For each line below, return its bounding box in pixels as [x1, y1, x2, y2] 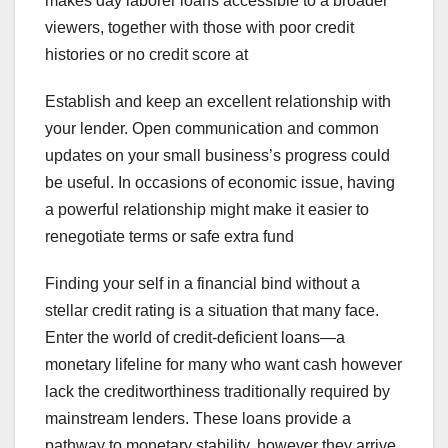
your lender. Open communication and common [45, 120, 379, 138]
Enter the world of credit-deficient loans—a [45, 329, 345, 347]
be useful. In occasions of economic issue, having [45, 174, 395, 192]
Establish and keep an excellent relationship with [45, 93, 391, 111]
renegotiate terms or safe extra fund [45, 228, 294, 246]
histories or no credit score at [45, 46, 248, 64]
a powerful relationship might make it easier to [45, 201, 369, 219]
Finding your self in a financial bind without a [45, 275, 360, 293]
